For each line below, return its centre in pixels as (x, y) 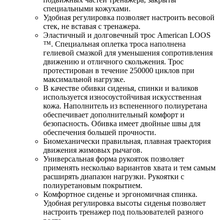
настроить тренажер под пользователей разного (123, 212)
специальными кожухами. (87, 8)
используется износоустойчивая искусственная (122, 97)
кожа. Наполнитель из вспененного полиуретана (125, 106)
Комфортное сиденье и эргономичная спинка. (120, 194)
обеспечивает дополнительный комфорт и (114, 114)
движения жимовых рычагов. (93, 150)
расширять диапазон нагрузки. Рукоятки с (114, 176)
